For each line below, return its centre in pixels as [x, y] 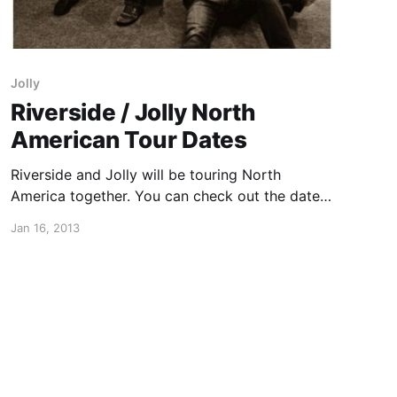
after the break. [62, 218]
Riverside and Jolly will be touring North [145, 175]
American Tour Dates [128, 140]
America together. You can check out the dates [168, 196]
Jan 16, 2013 [45, 228]
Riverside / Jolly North [133, 113]
